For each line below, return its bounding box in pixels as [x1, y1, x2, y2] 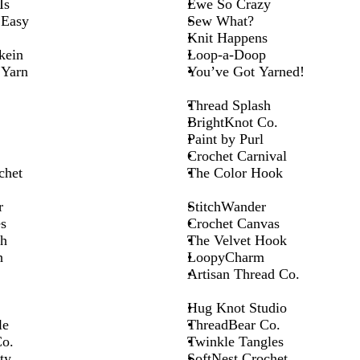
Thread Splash [187, 96, 271, 113]
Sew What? [187, 12, 254, 29]
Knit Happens [187, 29, 268, 46]
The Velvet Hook [187, 231, 287, 248]
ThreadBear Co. [187, 316, 280, 333]
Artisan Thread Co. [187, 265, 300, 282]
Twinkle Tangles [187, 333, 284, 350]
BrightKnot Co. [187, 113, 278, 130]
